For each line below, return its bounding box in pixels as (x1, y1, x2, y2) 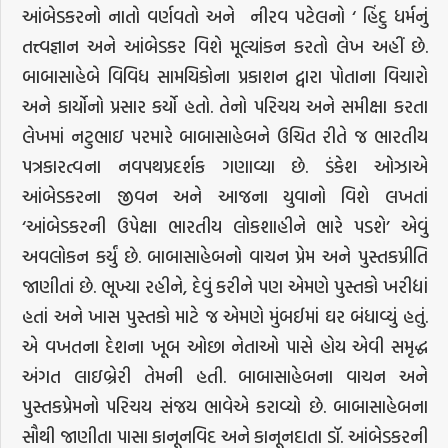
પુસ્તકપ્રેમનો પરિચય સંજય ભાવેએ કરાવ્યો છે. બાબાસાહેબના (22, 393, 428, 421)
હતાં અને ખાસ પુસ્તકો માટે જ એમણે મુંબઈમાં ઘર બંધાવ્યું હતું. (22, 303, 428, 331)
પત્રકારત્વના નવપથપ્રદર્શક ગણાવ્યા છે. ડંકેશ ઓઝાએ (22, 153, 428, 181)
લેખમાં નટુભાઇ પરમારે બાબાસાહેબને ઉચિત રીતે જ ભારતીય (22, 123, 428, 151)
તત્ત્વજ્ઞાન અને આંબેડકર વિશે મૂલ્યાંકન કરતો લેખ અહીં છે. (22, 33, 428, 61)
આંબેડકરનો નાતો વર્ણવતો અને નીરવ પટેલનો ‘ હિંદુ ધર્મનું (22, 3, 428, 31)
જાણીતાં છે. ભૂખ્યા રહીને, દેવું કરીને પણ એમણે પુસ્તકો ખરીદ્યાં (22, 273, 428, 301)
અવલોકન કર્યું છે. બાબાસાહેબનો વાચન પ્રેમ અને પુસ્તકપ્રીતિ (22, 243, 428, 271)
